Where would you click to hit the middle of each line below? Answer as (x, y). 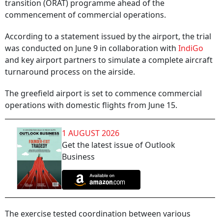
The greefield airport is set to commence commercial (103, 93)
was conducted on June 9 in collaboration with (91, 48)
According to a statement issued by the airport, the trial (108, 36)
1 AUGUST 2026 (91, 133)
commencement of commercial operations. (85, 15)
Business (78, 157)
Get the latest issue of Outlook (119, 145)
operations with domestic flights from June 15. (91, 105)
